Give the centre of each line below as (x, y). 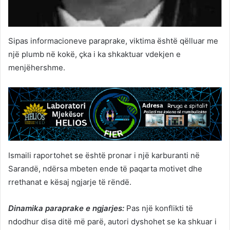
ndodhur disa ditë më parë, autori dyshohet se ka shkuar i (112, 222)
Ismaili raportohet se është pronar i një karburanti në (104, 156)
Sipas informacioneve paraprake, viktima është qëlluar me (113, 41)
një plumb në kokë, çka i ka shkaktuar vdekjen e (94, 54)
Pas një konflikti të (159, 208)
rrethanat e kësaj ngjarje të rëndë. (70, 182)
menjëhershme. (37, 68)
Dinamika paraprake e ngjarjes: (66, 208)
